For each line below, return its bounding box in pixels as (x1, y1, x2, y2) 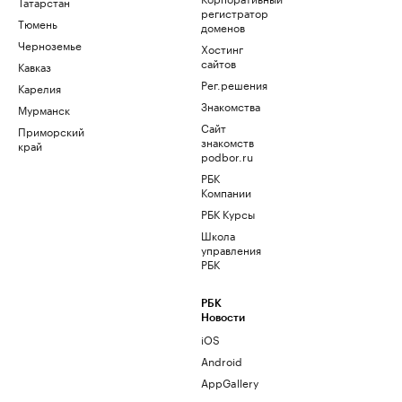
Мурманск (18, 100, 70, 118)
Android (201, 352, 242, 369)
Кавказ (18, 57, 51, 74)
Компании (201, 183, 251, 200)
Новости (201, 312, 245, 323)
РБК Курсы (201, 205, 255, 222)
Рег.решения (201, 75, 267, 92)
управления (201, 240, 261, 258)
